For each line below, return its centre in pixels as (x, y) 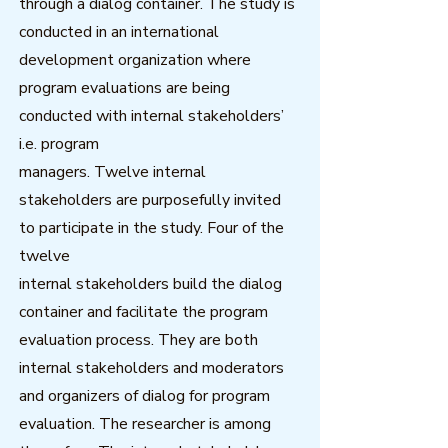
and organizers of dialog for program (144, 396)
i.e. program (59, 144)
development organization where (135, 60)
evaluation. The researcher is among (145, 424)
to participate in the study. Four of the (151, 228)
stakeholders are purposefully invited (150, 200)
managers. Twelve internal (112, 172)
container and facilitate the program (143, 312)
